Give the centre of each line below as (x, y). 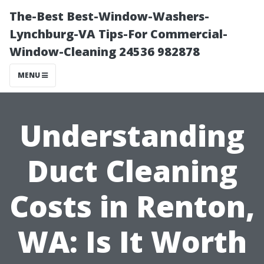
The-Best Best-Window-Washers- (109, 16)
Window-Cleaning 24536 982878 (105, 52)
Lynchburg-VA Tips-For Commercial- (118, 34)
